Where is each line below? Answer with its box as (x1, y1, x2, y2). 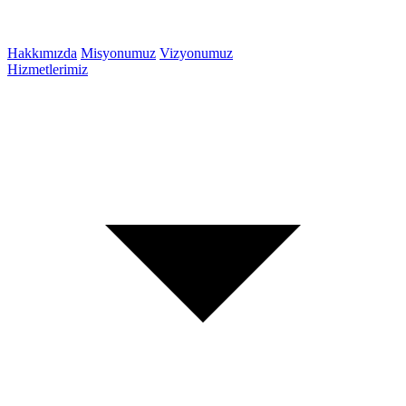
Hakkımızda (7, 45, 77, 61)
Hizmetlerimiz (7, 62, 88, 77)
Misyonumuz (81, 45, 156, 61)
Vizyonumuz (159, 45, 233, 61)
